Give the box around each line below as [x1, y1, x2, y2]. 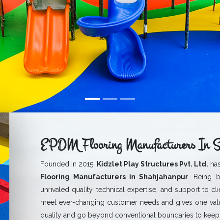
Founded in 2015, [40, 160, 97, 168]
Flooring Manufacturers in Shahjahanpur [40, 173, 189, 181]
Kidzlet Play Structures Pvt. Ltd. [97, 160, 208, 168]
